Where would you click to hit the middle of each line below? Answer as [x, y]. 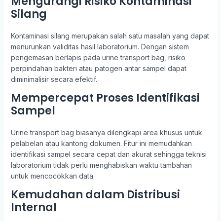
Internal [34, 207]
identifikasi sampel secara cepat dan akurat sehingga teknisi [109, 154]
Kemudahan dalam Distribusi [95, 195]
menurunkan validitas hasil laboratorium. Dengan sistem [100, 47]
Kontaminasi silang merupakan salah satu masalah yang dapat [110, 36]
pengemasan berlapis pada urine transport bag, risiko [98, 57]
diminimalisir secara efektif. [54, 79]
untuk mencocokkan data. [53, 176]
